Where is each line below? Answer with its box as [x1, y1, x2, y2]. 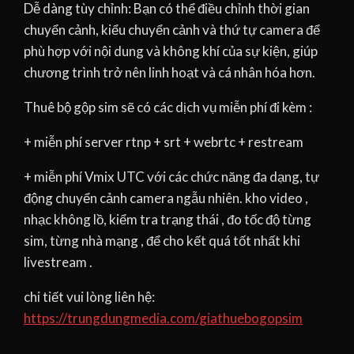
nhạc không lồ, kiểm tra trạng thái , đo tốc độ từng [24, 211, 311, 228]
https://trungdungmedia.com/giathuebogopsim [24, 310, 303, 327]
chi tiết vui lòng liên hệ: [24, 288, 155, 306]
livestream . [24, 254, 92, 271]
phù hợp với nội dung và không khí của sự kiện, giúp [24, 43, 318, 60]
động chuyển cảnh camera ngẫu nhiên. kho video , [24, 190, 308, 207]
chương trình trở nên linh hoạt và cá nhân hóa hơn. [24, 64, 315, 81]
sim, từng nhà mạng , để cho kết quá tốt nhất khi [24, 232, 300, 250]
